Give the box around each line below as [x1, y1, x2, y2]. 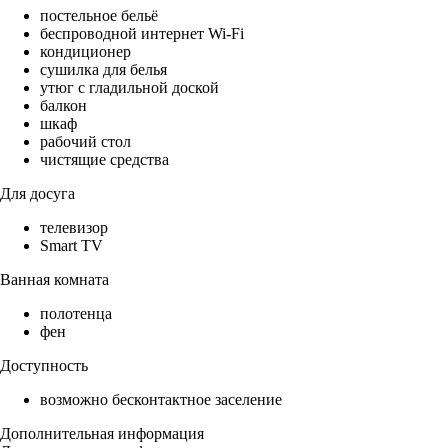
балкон [40, 97, 87, 115]
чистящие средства [40, 151, 169, 169]
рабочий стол [40, 133, 131, 151]
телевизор [40, 219, 108, 237]
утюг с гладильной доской [40, 79, 219, 97]
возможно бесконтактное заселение [40, 391, 282, 409]
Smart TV [40, 237, 103, 255]
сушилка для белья [40, 61, 167, 79]
